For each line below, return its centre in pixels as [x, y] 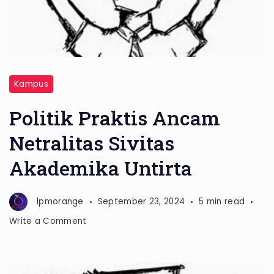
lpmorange [60, 202]
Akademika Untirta [101, 168]
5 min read [222, 202]
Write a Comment [48, 221]
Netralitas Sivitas [92, 143]
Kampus [31, 84]
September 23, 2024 [141, 202]
